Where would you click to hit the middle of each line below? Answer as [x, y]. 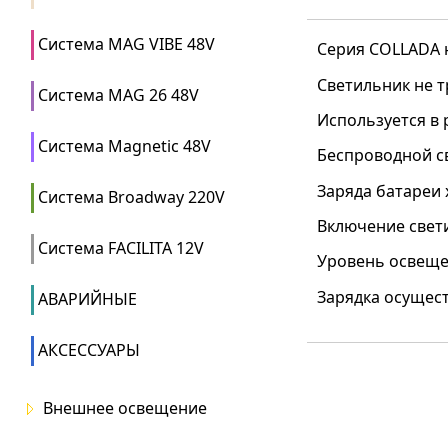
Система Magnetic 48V [124, 146]
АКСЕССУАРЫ [89, 350]
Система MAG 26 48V [118, 95]
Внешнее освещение [125, 408]
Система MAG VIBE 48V [126, 44]
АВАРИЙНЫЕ [87, 299]
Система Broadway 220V [131, 197]
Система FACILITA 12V [121, 248]
